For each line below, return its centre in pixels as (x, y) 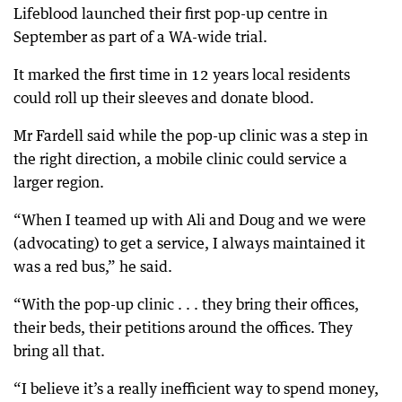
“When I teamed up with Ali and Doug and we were (190, 219)
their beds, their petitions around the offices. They (183, 327)
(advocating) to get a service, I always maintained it (189, 243)
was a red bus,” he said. (93, 266)
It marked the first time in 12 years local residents (182, 74)
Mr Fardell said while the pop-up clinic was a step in (191, 135)
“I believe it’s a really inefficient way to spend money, (196, 388)
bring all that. (59, 350)
